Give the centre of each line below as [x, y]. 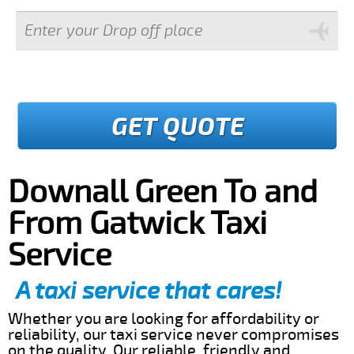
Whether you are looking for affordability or [164, 318]
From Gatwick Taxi [137, 224]
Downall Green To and [163, 192]
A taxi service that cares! [149, 291]
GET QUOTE [177, 126]
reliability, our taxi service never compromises [173, 334]
